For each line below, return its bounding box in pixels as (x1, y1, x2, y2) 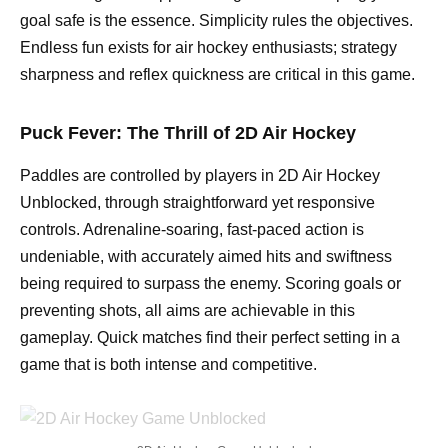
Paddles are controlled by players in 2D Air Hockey (20, 166, 380, 184)
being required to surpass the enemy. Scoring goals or (20, 274, 401, 292)
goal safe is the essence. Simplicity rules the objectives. (20, 11, 413, 29)
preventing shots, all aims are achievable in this (20, 301, 355, 319)
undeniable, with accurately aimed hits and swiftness (20, 247, 392, 265)
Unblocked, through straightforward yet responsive (20, 193, 375, 211)
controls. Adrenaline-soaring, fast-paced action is (20, 220, 364, 238)
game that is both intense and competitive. (20, 355, 317, 373)
